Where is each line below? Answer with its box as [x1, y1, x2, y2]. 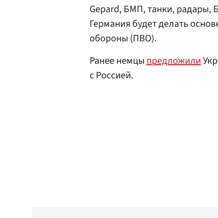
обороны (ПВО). [90, 32, 157, 45]
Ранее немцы [90, 54, 146, 68]
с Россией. [90, 69, 133, 82]
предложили [146, 54, 201, 68]
